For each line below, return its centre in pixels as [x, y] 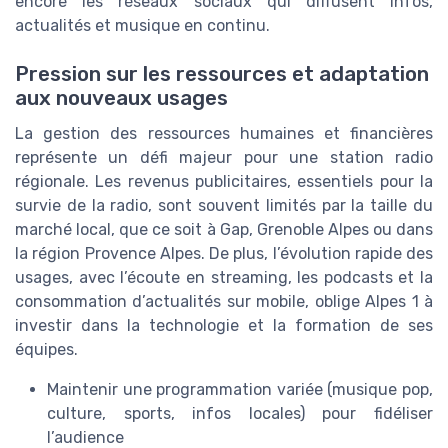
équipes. [46, 350]
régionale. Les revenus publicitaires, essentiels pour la [224, 182]
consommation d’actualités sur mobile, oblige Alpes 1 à [224, 302]
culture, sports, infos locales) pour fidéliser [240, 414]
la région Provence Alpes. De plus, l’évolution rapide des [224, 254]
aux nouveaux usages [121, 98]
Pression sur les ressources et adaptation [222, 74]
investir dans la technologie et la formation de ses [224, 326]
